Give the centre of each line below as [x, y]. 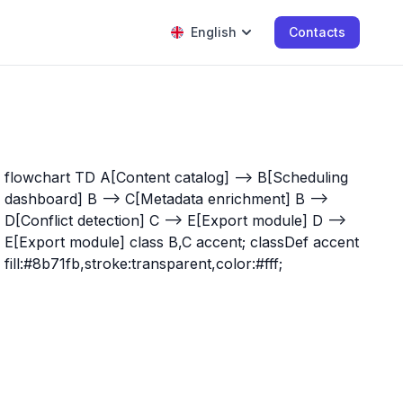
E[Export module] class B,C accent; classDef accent [182, 242]
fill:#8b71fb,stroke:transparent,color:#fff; [144, 264]
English [214, 32]
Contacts [317, 32]
